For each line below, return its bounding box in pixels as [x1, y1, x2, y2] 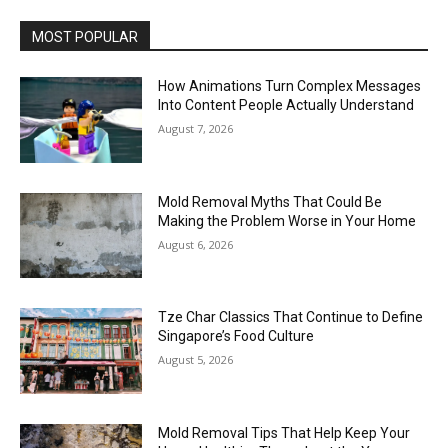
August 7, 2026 [158, 121, 234, 137]
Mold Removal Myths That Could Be [158, 193, 383, 210]
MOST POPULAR [32, 29, 138, 46]
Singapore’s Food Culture [158, 328, 315, 345]
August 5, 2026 [158, 352, 234, 368]
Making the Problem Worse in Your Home [158, 212, 417, 229]
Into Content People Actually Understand [158, 97, 415, 114]
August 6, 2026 [158, 236, 234, 252]
